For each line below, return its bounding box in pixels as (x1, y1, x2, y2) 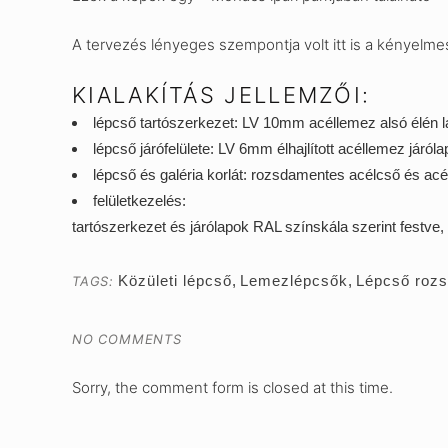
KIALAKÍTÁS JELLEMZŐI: (72, 82, 371, 108)
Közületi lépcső (118, 272, 232, 289)
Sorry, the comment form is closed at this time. (72, 378, 393, 397)
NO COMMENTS (72, 331, 182, 347)
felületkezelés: (93, 192, 186, 209)
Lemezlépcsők (240, 272, 348, 289)
